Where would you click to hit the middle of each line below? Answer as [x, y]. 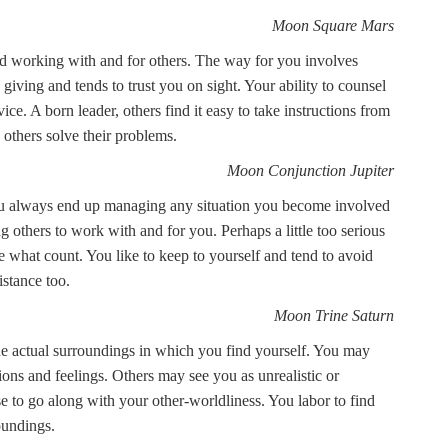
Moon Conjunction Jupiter [310, 170]
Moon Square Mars [333, 25]
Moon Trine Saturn [334, 315]
